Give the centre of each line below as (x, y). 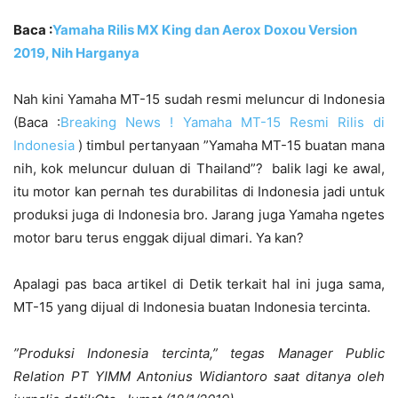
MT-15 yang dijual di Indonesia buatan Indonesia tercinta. (192, 306)
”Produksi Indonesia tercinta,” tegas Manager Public (199, 353)
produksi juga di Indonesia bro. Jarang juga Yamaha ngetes (199, 214)
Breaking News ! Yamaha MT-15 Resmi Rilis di (223, 122)
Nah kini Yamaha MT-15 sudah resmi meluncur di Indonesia (199, 99)
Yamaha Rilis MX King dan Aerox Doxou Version (205, 29)
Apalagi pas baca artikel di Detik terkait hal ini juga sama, (199, 283)
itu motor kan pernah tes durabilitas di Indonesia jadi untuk (199, 191)
